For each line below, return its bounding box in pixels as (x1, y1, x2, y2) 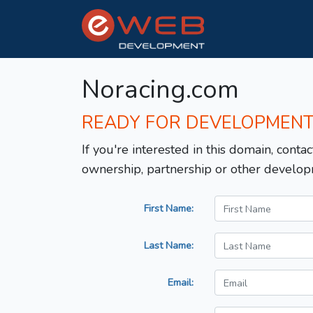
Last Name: (144, 238, 194, 253)
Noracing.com (82, 73, 239, 108)
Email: (168, 275, 194, 290)
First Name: (144, 201, 194, 216)
